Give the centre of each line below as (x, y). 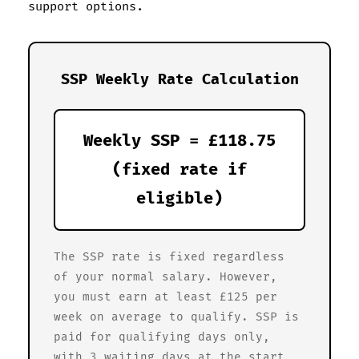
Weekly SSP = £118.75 (179, 141)
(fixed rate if (179, 169)
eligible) (179, 198)
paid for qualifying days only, (162, 337)
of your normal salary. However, (165, 276)
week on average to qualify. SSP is (176, 317)
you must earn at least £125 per (165, 296)
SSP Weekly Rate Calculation (179, 79)
